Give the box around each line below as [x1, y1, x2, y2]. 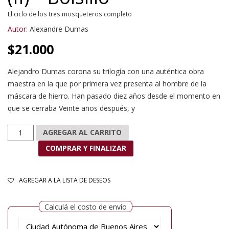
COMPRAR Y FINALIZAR [45, 143, 126, 153]
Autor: [8, 24, 28, 34]
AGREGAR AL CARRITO [42, 127, 122, 138]
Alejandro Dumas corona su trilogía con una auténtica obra [8, 66, 204, 76]
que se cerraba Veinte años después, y [8, 103, 135, 113]
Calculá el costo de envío [44, 201, 127, 212]
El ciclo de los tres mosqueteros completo [8, 9, 132, 18]
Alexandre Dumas [30, 24, 88, 34]
